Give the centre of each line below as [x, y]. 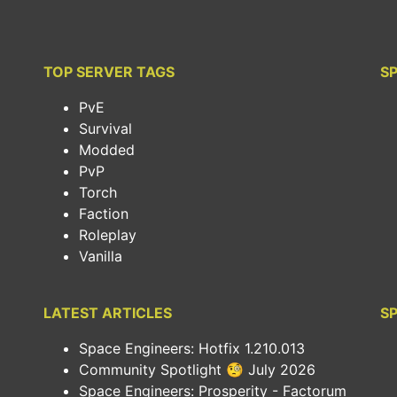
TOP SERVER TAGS [109, 72]
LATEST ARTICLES [108, 313]
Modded [107, 150]
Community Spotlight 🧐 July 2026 [197, 370]
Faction [104, 214]
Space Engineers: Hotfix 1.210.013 [192, 348]
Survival [105, 128]
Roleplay [108, 235]
